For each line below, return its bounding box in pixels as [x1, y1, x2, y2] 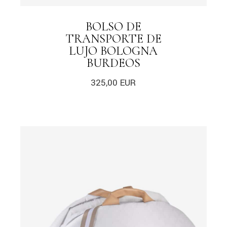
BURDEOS [86, 56, 140, 71]
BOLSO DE [85, 19, 141, 34]
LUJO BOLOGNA [69, 44, 158, 59]
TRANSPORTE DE [65, 31, 162, 47]
